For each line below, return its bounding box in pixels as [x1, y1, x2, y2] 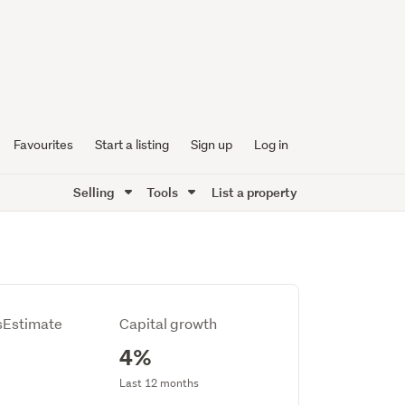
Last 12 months [118, 375, 199, 391]
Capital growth [118, 314, 217, 333]
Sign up [190, 137, 232, 153]
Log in [253, 137, 288, 153]
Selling [72, 184, 118, 201]
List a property [211, 184, 297, 201]
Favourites [13, 137, 73, 153]
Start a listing [94, 137, 169, 153]
